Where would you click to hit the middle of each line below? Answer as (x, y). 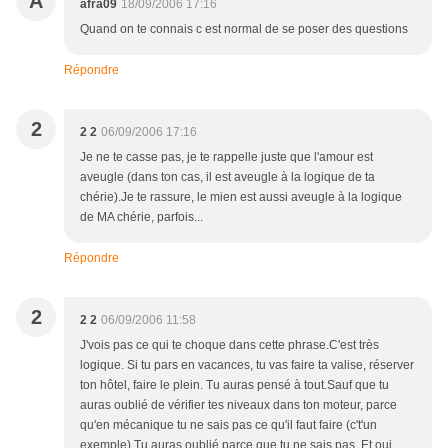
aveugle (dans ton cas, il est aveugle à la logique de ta (227, 177)
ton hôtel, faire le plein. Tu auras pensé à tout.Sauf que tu (234, 385)
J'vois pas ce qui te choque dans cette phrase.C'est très (229, 345)
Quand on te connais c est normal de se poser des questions (244, 29)
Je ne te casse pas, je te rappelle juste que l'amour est (226, 157)
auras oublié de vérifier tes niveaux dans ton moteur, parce (238, 405)
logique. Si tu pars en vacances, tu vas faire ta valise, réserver (247, 365)
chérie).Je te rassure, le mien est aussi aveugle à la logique (241, 197)
